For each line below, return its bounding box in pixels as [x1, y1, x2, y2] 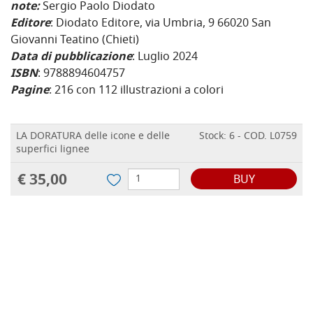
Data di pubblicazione [10, 48, 132, 67]
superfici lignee [16, 142, 89, 159]
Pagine [10, 82, 49, 101]
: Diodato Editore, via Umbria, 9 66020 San [50, 15, 271, 34]
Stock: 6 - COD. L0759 [199, 129, 297, 145]
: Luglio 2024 [132, 48, 198, 67]
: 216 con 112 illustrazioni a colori [49, 82, 224, 101]
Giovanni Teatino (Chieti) [10, 31, 139, 50]
